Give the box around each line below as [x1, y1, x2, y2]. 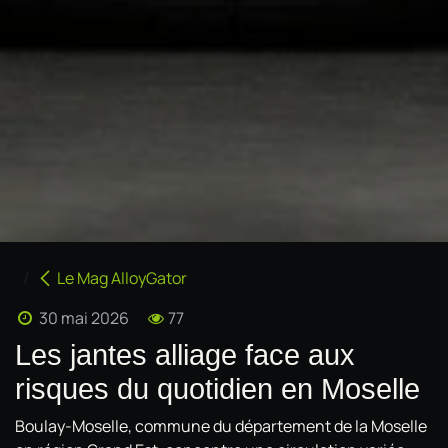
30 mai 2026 [38, 306, 129, 329]
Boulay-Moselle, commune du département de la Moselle [15, 414, 427, 437]
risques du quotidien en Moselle [15, 372, 420, 405]
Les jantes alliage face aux [15, 338, 355, 371]
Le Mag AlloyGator [57, 266, 187, 289]
